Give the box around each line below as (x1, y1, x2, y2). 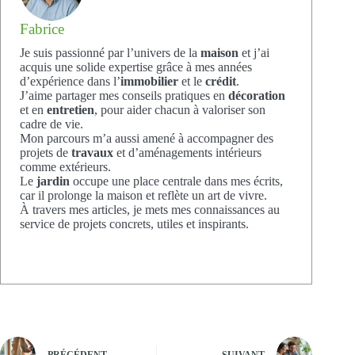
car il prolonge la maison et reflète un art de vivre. (20, 188, 267, 202)
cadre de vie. (20, 116, 83, 131)
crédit (205, 74, 236, 88)
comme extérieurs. (20, 159, 111, 174)
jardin (36, 174, 70, 188)
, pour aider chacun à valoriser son (94, 102, 265, 116)
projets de (20, 145, 71, 159)
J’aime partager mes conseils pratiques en (20, 88, 228, 102)
